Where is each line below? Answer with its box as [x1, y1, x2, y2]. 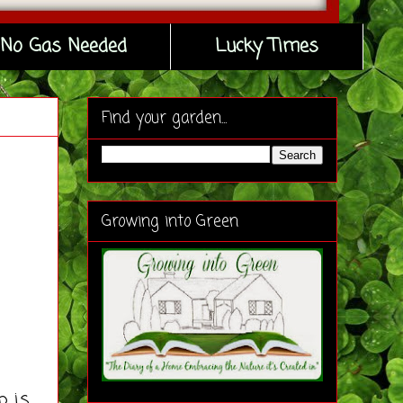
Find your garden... [102, 107, 227, 130]
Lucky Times [215, 32, 319, 60]
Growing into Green [102, 210, 238, 233]
